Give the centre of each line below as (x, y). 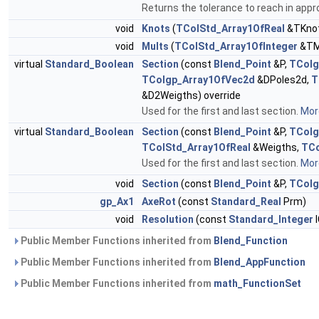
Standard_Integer (271, 220)
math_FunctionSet (257, 284)
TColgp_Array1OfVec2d (198, 80)
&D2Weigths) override (191, 96)
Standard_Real (246, 202)
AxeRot (159, 202)
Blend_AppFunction (260, 262)
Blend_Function (251, 241)
